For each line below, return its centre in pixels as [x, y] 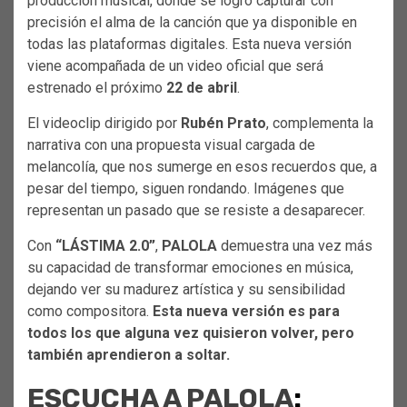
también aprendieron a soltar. [129, 354]
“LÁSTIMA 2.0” [105, 245]
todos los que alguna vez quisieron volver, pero [191, 333]
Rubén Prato [223, 123]
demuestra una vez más [295, 245]
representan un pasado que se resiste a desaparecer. [196, 210]
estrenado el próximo [97, 87]
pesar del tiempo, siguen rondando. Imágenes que [186, 188]
